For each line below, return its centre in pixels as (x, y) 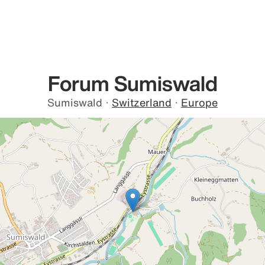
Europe (199, 102)
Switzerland (142, 102)
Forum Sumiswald (132, 83)
